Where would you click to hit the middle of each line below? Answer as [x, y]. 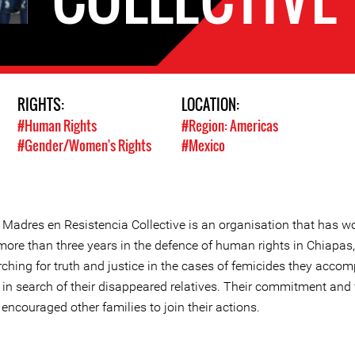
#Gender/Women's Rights [84, 145]
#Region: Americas [230, 126]
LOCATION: [212, 105]
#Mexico [203, 145]
